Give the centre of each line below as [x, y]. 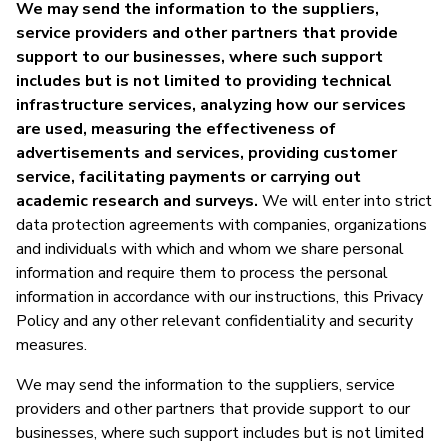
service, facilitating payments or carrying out [188, 176]
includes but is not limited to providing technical [204, 80]
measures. [51, 344]
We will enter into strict [345, 200]
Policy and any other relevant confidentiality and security [214, 320]
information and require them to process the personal [202, 272]
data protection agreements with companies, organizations [221, 224]
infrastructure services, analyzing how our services [211, 104]
